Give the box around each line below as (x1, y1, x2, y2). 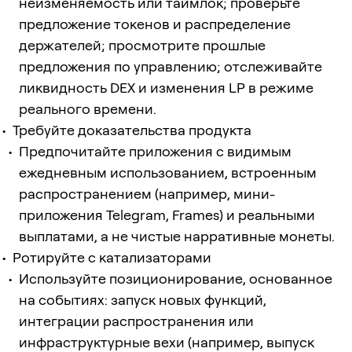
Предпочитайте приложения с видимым (19, 142, 291, 159)
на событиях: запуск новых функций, (19, 291, 266, 308)
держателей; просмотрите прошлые (19, 36, 266, 53)
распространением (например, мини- (19, 185, 275, 202)
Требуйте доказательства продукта (13, 121, 251, 138)
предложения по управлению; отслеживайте (19, 57, 322, 75)
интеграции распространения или (19, 312, 254, 329)
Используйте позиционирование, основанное (19, 269, 332, 287)
